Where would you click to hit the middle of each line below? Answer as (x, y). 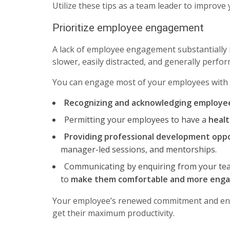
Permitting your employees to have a (136, 120)
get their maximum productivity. (113, 213)
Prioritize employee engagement (128, 27)
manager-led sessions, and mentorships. (139, 150)
